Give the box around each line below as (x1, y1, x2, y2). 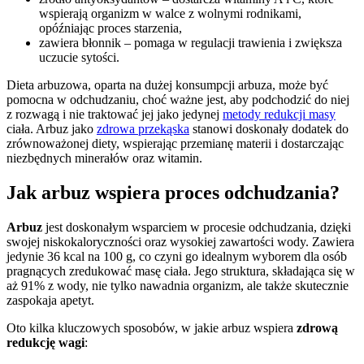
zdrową (297, 320, 338, 335)
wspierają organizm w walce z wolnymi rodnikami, (39, 6, 301, 20)
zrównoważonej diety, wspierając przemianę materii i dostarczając (6, 136, 344, 150)
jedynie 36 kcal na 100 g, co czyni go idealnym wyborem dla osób (6, 249, 347, 263)
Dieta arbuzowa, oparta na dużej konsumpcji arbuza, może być (6, 77, 328, 92)
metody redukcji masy (223, 106, 336, 121)
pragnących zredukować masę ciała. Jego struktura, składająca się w (6, 263, 355, 278)
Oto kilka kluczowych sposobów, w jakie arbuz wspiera (6, 320, 297, 335)
